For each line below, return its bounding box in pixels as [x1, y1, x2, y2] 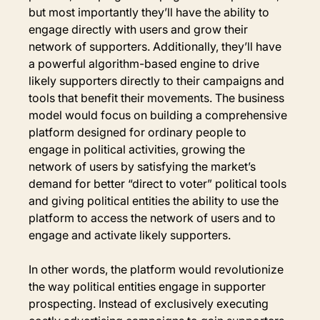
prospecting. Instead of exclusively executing [29, 296, 272, 311]
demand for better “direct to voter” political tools [29, 176, 290, 191]
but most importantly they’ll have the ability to [29, 4, 273, 19]
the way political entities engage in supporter [29, 279, 269, 294]
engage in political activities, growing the [29, 141, 249, 156]
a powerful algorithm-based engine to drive [29, 56, 263, 71]
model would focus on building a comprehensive [29, 107, 291, 122]
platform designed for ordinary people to [29, 124, 250, 139]
